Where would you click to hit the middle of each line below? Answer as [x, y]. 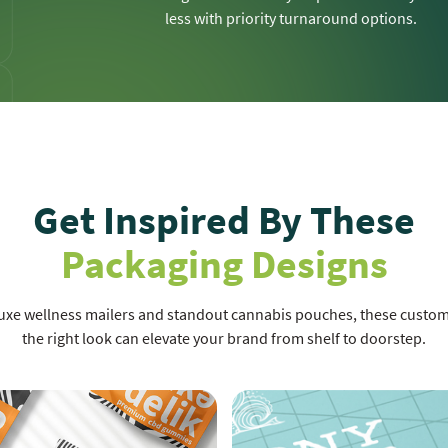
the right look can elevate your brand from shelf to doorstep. [224, 337]
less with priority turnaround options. [291, 17]
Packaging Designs [224, 263]
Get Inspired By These [224, 219]
